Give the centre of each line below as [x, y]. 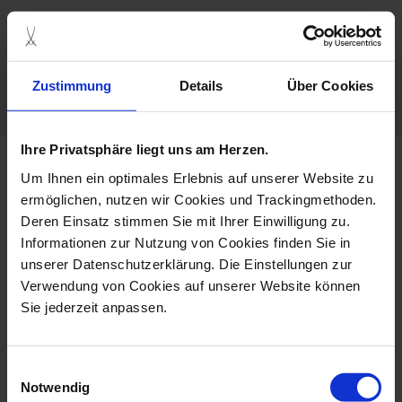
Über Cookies [330, 85]
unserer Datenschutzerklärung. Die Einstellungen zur [187, 264]
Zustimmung [72, 85]
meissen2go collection [201, 195]
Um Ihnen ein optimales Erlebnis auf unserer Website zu [197, 178]
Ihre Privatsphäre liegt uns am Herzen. [145, 149]
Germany [134, 47]
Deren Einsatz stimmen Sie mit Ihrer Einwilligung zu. [185, 221]
